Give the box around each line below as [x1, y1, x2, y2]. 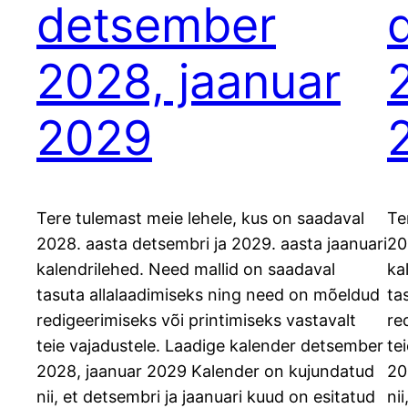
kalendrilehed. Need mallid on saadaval [36, 260, 335, 280]
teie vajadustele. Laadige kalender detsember [36, 336, 383, 356]
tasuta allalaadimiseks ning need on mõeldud [36, 285, 380, 305]
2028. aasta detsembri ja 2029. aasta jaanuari [36, 234, 387, 254]
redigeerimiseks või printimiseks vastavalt [36, 311, 356, 331]
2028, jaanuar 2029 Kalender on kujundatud [36, 362, 374, 382]
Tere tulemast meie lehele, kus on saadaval [36, 209, 364, 229]
